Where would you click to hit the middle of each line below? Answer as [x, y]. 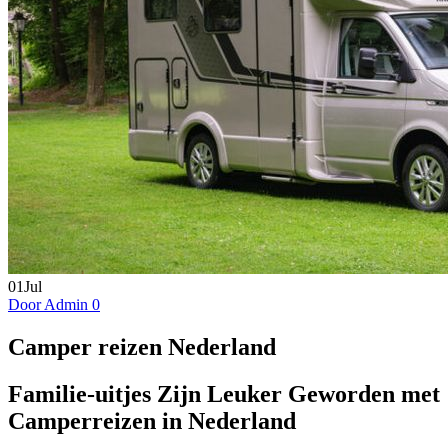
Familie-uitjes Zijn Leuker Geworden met [224, 393]
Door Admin [50, 304]
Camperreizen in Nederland [152, 420]
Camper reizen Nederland [142, 346]
